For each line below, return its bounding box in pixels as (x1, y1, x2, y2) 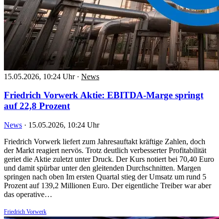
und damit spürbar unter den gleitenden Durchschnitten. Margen (4, 164, 201, 173)
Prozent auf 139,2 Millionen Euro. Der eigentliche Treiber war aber (4, 181, 211, 190)
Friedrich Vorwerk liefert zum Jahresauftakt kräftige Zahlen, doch (4, 137, 205, 146)
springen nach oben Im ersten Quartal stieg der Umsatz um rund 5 (4, 173, 206, 181)
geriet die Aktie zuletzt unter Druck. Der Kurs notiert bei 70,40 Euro (4, 155, 214, 164)
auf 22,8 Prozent (4, 101, 70, 111)
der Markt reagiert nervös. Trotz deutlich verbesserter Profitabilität (4, 146, 206, 155)
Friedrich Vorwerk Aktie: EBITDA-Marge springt (4, 90, 203, 101)
